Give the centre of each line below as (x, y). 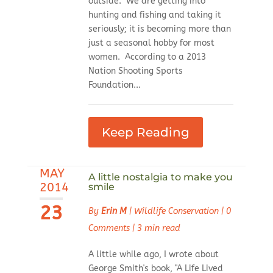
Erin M (114, 211)
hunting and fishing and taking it (154, 15)
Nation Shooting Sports (135, 71)
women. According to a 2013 (147, 57)
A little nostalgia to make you (160, 177)
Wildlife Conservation (176, 211)
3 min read (158, 229)
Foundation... (114, 85)
